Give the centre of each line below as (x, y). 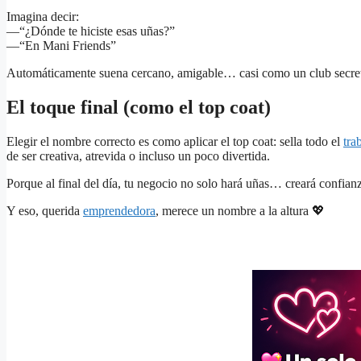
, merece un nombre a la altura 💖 (240, 210)
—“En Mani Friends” (61, 45)
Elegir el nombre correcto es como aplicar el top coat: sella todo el (175, 141)
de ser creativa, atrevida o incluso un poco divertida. (138, 156)
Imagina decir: (43, 16)
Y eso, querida (45, 210)
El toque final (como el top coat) (139, 107)
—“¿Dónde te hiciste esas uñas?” (91, 31)
